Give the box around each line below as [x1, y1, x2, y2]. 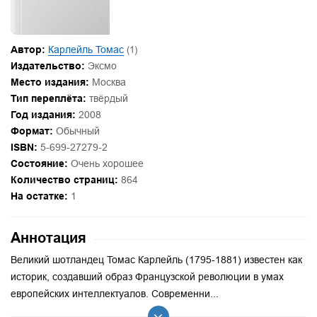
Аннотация [11, 229, 86, 247]
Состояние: [11, 158, 68, 170]
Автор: [11, 44, 45, 56]
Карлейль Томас [48, 44, 124, 56]
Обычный [53, 125, 100, 137]
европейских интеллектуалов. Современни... [11, 288, 219, 300]
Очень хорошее [68, 158, 144, 170]
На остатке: [11, 190, 68, 202]
